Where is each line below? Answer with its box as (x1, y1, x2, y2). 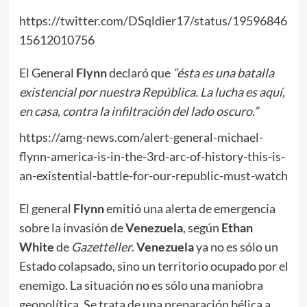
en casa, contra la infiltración (19, 103, 172, 119)
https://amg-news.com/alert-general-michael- (19, 129, 263, 145)
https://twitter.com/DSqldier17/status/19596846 (19, 12, 287, 28)
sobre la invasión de (19, 219, 125, 235)
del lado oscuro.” (171, 103, 258, 119)
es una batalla (199, 64, 274, 80)
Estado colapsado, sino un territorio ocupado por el (19, 258, 288, 273)
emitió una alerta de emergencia (103, 200, 275, 216)
